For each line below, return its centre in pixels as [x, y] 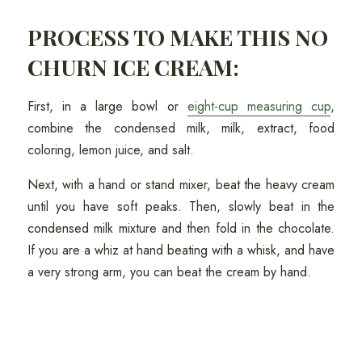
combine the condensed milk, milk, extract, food [181, 128]
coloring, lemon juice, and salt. [112, 149]
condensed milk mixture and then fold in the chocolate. [181, 228]
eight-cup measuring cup [259, 106]
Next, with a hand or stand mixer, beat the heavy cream [181, 184]
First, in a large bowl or [107, 106]
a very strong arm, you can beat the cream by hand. [171, 271]
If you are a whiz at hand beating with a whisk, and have [181, 250]
